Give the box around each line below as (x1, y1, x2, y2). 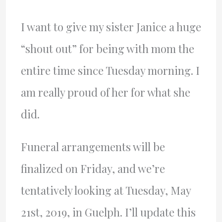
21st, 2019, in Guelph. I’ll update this (20, 204, 196, 220)
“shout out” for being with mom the (20, 41, 194, 56)
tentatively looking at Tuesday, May (20, 182, 191, 198)
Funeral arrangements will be (20, 139, 165, 154)
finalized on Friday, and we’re (20, 161, 165, 176)
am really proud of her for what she (20, 84, 190, 100)
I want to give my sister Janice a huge (20, 19, 201, 34)
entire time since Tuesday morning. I (20, 62, 200, 78)
